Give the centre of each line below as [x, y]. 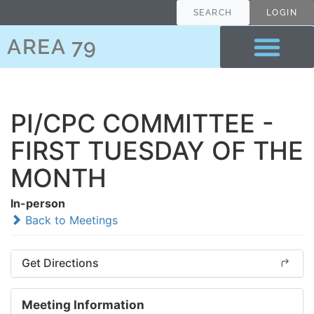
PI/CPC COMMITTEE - [142, 123]
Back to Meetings [70, 220]
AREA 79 [52, 46]
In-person [38, 203]
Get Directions [60, 263]
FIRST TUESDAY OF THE [157, 151]
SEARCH [213, 13]
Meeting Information [83, 305]
